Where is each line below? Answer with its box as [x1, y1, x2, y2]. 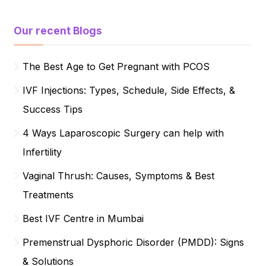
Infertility [23, 145, 62, 158]
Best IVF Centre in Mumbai [23, 212, 144, 224]
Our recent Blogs [14, 24, 103, 37]
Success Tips [23, 103, 83, 115]
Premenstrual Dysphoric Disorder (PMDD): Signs [23, 236, 245, 248]
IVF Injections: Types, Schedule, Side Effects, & [23, 84, 236, 96]
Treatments [23, 188, 74, 201]
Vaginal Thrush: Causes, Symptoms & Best [23, 169, 215, 182]
